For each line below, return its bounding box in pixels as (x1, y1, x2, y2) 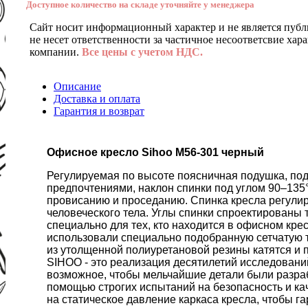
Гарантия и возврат (54, 104, 144, 117)
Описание (54, 80, 101, 92)
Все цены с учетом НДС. (82, 45, 203, 58)
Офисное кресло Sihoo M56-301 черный (47, 146, 264, 158)
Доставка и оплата (54, 92, 140, 104)
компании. (30, 45, 82, 58)
